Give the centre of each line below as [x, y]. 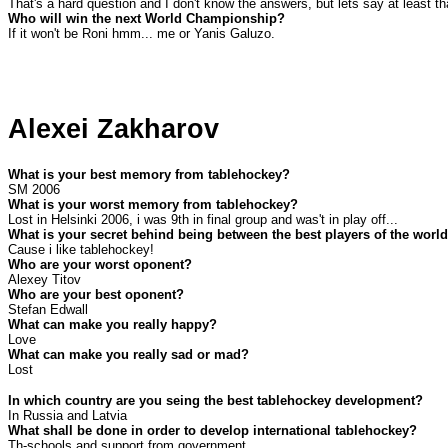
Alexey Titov [44, 280]
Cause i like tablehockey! [81, 250]
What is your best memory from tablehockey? [149, 175]
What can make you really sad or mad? [128, 355]
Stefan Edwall [48, 310]
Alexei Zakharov [113, 129]
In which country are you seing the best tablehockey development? [215, 401]
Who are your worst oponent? [100, 265]
